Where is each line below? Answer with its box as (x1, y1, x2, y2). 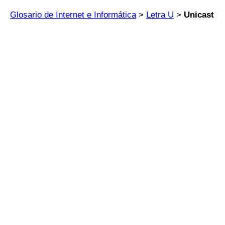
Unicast (184, 10, 214, 20)
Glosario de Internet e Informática (10, 10, 137, 20)
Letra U (146, 10, 174, 20)
